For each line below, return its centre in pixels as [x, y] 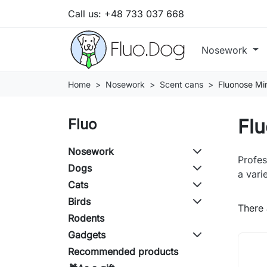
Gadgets [87, 235]
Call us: [86, 13]
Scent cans [181, 85]
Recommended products [123, 252]
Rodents [86, 218]
